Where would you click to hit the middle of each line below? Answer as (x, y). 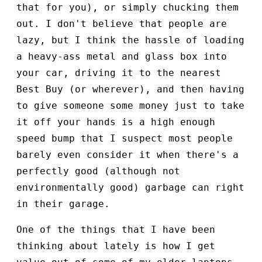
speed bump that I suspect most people (125, 139)
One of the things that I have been (116, 230)
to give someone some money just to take (130, 106)
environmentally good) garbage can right (130, 188)
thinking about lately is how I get (116, 246)
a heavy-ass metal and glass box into (122, 57)
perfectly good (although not (98, 171)
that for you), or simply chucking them (127, 8)
